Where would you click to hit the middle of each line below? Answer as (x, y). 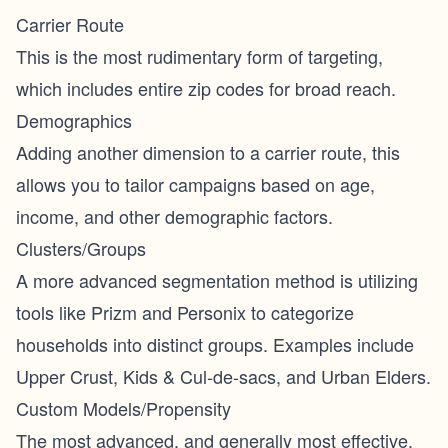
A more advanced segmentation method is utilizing (217, 280)
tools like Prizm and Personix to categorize (185, 312)
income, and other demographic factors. (174, 216)
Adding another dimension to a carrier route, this (208, 152)
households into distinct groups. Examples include (215, 344)
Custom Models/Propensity (123, 408)
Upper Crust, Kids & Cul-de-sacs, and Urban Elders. (223, 376)
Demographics (74, 120)
